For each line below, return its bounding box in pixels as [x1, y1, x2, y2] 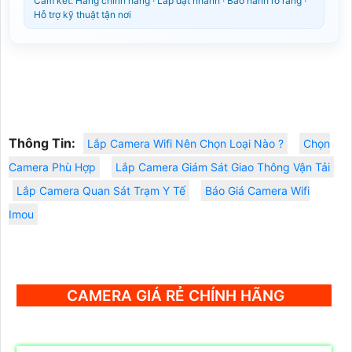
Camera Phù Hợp [9, 159, 96, 174]
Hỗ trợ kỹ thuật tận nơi [34, 8, 131, 20]
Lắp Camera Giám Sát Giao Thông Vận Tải [115, 159, 330, 174]
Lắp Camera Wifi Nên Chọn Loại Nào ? [87, 136, 284, 150]
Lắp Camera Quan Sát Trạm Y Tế [16, 183, 185, 197]
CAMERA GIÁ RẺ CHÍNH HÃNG [67, 286, 284, 305]
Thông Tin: [9, 134, 75, 151]
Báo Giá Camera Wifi [205, 183, 310, 197]
